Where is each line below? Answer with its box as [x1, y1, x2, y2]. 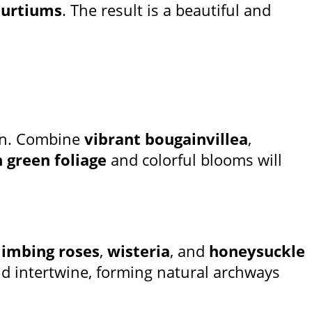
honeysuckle [209, 240, 305, 262]
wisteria [107, 240, 170, 262]
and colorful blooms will [107, 149, 282, 171]
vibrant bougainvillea [84, 128, 248, 150]
